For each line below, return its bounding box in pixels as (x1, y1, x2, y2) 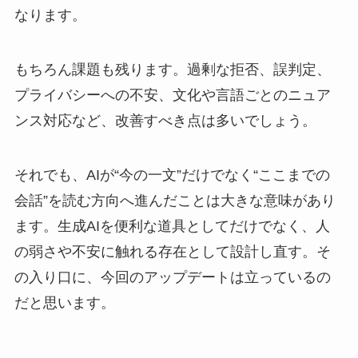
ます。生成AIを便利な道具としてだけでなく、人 (14, 217, 330, 234)
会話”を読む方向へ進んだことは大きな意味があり (14, 192, 336, 209)
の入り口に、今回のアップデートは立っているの (14, 268, 331, 285)
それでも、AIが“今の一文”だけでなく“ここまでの (14, 166, 330, 183)
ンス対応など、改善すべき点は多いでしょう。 (14, 112, 316, 129)
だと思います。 (14, 294, 115, 311)
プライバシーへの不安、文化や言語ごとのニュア (14, 86, 331, 103)
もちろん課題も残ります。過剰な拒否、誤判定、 (14, 61, 331, 78)
